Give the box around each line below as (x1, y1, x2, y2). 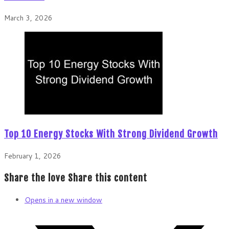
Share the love (4, 172, 65, 184)
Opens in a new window (25, 195, 102, 205)
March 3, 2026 (4, 13, 53, 24)
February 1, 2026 (4, 151, 61, 162)
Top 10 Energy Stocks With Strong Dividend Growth (4, 128, 218, 140)
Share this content (68, 172, 147, 184)
